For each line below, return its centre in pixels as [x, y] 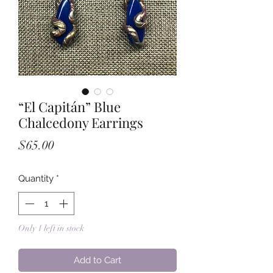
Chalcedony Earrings [81, 122]
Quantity [36, 178]
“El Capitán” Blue [69, 106]
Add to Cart [97, 261]
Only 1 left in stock [51, 229]
